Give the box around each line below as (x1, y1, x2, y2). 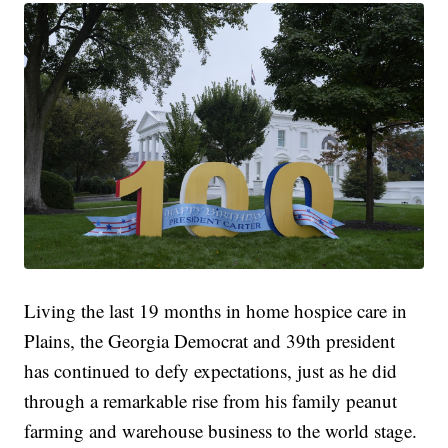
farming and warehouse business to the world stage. (24, 418, 418, 444)
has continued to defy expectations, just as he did (24, 358, 398, 384)
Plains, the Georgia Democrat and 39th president (24, 328, 396, 354)
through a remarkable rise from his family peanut (24, 388, 398, 414)
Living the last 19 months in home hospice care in (24, 298, 408, 324)
